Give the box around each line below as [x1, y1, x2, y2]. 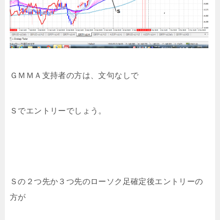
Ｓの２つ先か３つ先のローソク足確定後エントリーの [10, 177, 203, 186]
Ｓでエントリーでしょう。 [10, 106, 107, 115]
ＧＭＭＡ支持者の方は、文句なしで [10, 71, 139, 80]
